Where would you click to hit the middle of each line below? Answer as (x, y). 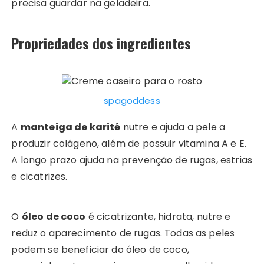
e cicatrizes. (39, 177)
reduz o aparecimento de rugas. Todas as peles (123, 233)
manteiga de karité (70, 127)
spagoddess (132, 101)
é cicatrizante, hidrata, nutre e (158, 217)
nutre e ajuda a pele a (173, 127)
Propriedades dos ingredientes (101, 43)
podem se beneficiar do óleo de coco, (100, 250)
